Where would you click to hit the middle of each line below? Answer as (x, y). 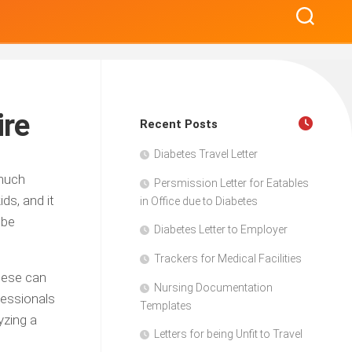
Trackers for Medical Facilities (228, 258)
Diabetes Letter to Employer (221, 229)
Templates (166, 306)
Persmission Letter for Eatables (231, 183)
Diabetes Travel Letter (206, 154)
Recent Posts (179, 124)
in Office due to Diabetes (199, 201)
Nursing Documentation (213, 288)
